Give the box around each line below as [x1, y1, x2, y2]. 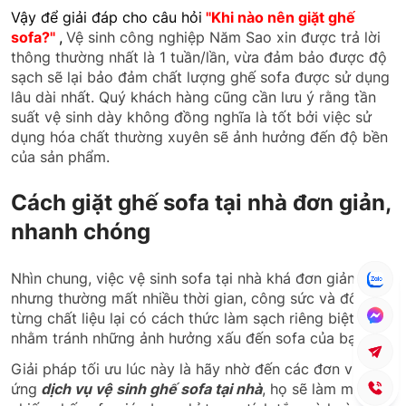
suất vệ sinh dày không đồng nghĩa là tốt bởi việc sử [11, 107, 372, 126]
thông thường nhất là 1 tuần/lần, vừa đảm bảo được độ [11, 47, 387, 66]
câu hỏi [148, 7, 202, 26]
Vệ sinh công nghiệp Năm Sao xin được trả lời [66, 27, 381, 46]
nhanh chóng [11, 217, 150, 245]
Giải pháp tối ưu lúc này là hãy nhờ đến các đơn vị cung [11, 359, 394, 378]
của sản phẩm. [11, 147, 114, 166]
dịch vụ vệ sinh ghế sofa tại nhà [37, 379, 262, 398]
